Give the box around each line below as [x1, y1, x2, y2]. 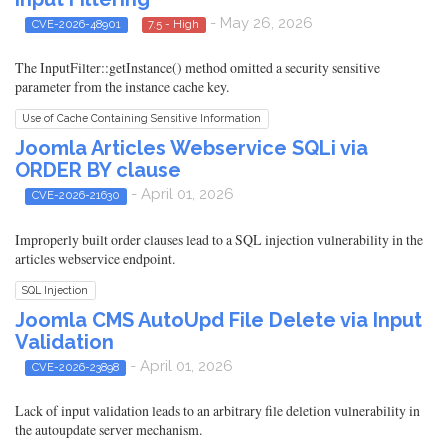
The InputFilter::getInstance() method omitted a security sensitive [15, 58, 380, 78]
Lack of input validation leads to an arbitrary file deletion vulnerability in [15, 401, 420, 421]
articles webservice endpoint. [15, 248, 175, 268]
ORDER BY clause [15, 158, 181, 183]
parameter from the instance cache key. [15, 77, 229, 97]
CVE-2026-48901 [31, 17, 121, 31]
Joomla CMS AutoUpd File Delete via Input [15, 307, 422, 332]
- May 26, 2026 [206, 14, 313, 32]
